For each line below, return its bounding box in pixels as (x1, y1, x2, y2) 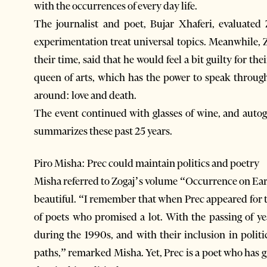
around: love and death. (34, 88, 136, 102)
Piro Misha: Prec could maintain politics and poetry (34, 156, 259, 170)
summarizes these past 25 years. (34, 124, 172, 138)
